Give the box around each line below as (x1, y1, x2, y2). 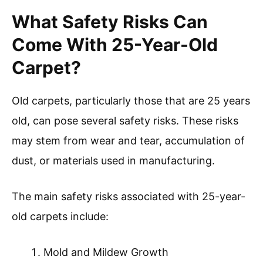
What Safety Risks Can (12, 11, 208, 33)
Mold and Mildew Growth (43, 246, 168, 259)
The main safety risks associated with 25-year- (12, 190, 245, 203)
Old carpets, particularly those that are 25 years (12, 95, 250, 107)
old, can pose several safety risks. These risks (12, 114, 238, 127)
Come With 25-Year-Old (12, 34, 218, 56)
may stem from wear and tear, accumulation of (12, 134, 245, 147)
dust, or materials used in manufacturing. (12, 154, 215, 167)
